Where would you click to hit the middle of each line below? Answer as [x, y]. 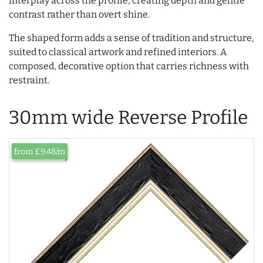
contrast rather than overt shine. [79, 14]
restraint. [29, 80]
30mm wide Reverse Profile [129, 117]
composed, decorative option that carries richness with [129, 66]
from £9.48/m [40, 151]
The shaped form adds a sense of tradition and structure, [131, 38]
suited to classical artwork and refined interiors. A [118, 52]
